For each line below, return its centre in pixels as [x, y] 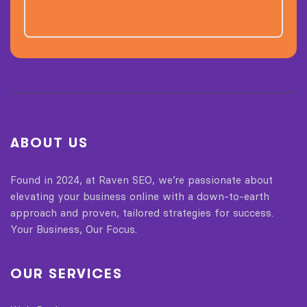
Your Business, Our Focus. [74, 229]
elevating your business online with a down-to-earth [140, 196]
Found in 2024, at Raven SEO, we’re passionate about [142, 180]
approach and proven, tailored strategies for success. [142, 212]
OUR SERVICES [66, 273]
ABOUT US [49, 143]
